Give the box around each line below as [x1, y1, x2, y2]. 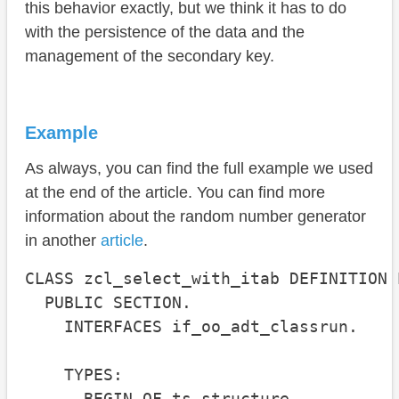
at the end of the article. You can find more [25, 183, 325, 202]
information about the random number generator [25, 208, 366, 226]
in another [25, 232, 101, 250]
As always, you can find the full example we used [25, 159, 373, 178]
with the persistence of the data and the [25, 23, 305, 42]
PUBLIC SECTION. [25, 293, 191, 313]
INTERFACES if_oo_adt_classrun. [25, 317, 358, 337]
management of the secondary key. [25, 47, 274, 66]
